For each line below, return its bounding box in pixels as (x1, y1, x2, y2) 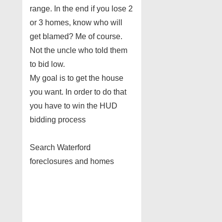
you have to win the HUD (30, 102, 117, 111)
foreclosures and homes (30, 157, 114, 166)
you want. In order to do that (30, 88, 126, 97)
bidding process (30, 115, 86, 124)
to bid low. (30, 60, 65, 69)
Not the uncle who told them (30, 46, 127, 55)
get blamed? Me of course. (30, 32, 122, 41)
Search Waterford (30, 143, 91, 152)
